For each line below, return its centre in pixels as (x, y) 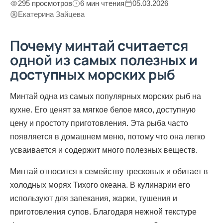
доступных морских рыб (93, 74)
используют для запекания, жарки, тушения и (94, 198)
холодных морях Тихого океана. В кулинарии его (100, 185)
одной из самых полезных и (104, 59)
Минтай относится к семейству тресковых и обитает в (109, 171)
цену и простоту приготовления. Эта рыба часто (99, 123)
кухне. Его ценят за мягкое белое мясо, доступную (103, 110)
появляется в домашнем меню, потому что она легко (108, 136)
